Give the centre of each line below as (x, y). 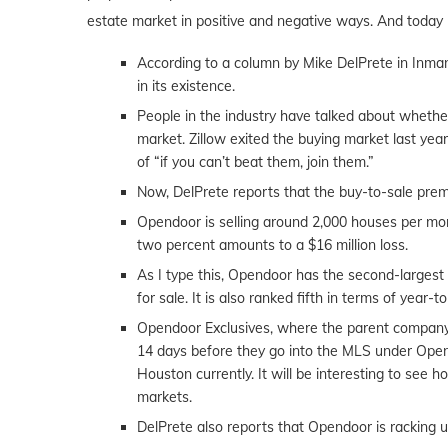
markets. (164, 397)
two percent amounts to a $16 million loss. (272, 245)
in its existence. (186, 86)
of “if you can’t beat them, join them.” (255, 162)
